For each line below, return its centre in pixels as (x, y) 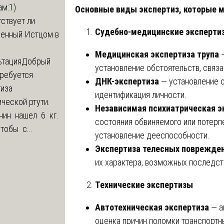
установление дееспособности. (152, 135)
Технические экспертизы (144, 184)
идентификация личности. (141, 94)
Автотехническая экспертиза (152, 207)
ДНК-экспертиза (127, 81)
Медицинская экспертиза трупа (157, 54)
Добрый (37, 61)
